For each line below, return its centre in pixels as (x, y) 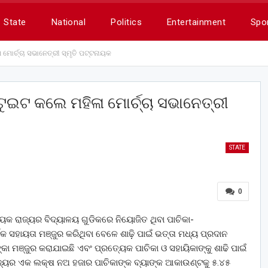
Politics (126, 22)
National (68, 22)
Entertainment (196, 22)
